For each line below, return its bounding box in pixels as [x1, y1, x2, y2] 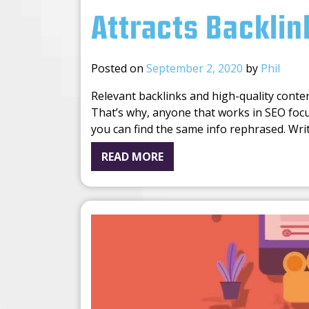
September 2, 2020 [146, 61, 243, 77]
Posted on [91, 61, 146, 77]
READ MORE [101, 149, 163, 165]
